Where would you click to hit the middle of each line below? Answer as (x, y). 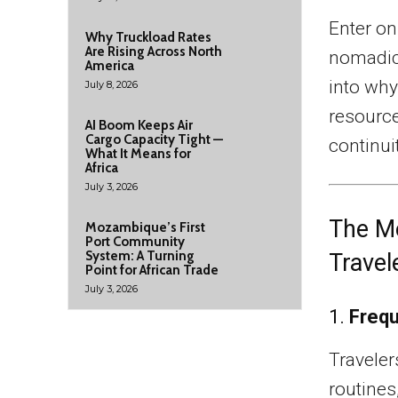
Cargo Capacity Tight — (154, 139)
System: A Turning (140, 256)
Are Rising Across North (154, 52)
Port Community (135, 242)
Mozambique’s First (145, 227)
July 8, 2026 (111, 84)
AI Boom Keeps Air (139, 125)
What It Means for (138, 154)
